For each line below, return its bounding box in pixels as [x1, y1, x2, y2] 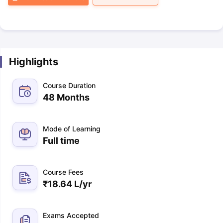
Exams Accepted [42, 211, 99, 220]
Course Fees [42, 168, 84, 176]
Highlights [8, 56, 58, 68]
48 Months [42, 92, 90, 103]
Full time [42, 135, 80, 146]
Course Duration [42, 81, 96, 90]
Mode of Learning [42, 124, 101, 133]
